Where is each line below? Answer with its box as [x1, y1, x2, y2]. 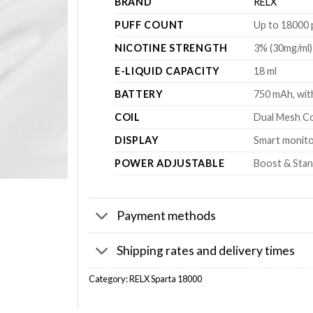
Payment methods [117, 208, 217, 223]
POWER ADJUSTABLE [114, 157, 225, 170]
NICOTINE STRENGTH [114, 42, 228, 54]
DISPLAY [114, 134, 159, 147]
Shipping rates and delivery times [117, 242, 296, 258]
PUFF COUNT [114, 19, 184, 31]
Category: [89, 273, 129, 285]
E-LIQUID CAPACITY [114, 65, 221, 78]
